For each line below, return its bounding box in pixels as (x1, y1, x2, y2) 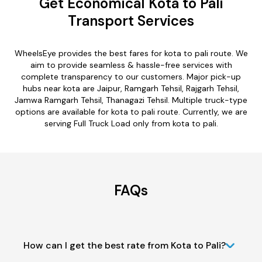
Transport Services (68, 11, 194, 30)
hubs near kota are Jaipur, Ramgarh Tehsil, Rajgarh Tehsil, (23, 82, 239, 94)
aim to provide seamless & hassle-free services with (30, 59, 232, 70)
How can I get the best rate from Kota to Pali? (23, 239, 226, 251)
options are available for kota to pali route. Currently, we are (15, 106, 247, 117)
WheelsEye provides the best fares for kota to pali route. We (14, 47, 248, 58)
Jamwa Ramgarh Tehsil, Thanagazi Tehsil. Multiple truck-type (15, 94, 247, 105)
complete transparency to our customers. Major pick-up (21, 71, 241, 82)
